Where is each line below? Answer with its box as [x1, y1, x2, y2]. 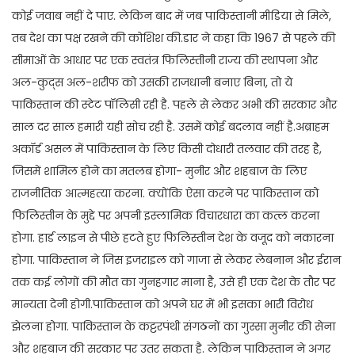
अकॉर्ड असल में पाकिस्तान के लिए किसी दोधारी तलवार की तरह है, [12, 141, 322, 158]
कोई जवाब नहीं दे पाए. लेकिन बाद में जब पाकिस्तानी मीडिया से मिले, [12, 8, 331, 25]
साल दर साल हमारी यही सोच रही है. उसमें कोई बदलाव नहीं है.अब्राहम [12, 119, 329, 136]
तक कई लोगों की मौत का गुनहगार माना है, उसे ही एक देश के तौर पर [12, 274, 335, 291]
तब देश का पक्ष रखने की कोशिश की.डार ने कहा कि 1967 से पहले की [12, 30, 335, 47]
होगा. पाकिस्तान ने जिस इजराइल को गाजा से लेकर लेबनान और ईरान [12, 252, 341, 269]
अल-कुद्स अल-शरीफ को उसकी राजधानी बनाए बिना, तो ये [12, 74, 292, 91]
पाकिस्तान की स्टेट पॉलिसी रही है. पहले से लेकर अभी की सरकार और [12, 97, 337, 113]
